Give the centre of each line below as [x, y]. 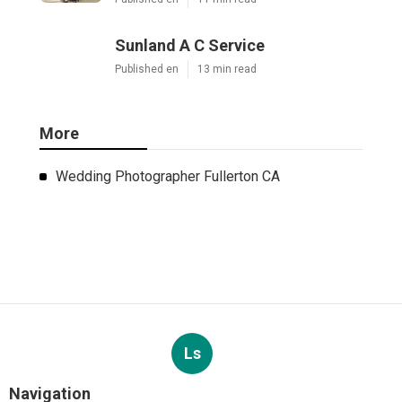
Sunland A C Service [190, 45]
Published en [147, 69]
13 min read [227, 69]
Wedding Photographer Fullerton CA [168, 176]
